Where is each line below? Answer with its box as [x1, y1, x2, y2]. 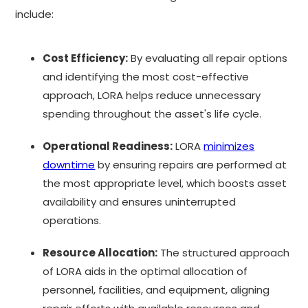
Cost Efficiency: [43, 50, 129, 65]
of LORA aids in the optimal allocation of [43, 263, 248, 278]
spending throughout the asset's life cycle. [43, 106, 262, 121]
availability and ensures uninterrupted [43, 194, 236, 209]
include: [15, 6, 54, 21]
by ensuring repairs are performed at [95, 157, 287, 172]
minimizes [203, 138, 255, 153]
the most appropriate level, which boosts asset [43, 175, 287, 190]
